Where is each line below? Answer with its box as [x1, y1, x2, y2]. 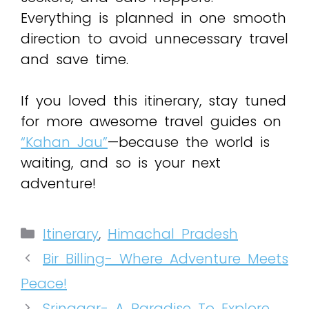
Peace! [21, 273, 67, 293]
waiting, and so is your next [21, 152, 221, 172]
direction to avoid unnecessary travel [21, 28, 288, 48]
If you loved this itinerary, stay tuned [21, 90, 286, 110]
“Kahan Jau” [21, 132, 108, 152]
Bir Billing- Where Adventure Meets [43, 248, 288, 268]
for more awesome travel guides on [21, 111, 281, 131]
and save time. [21, 49, 128, 69]
